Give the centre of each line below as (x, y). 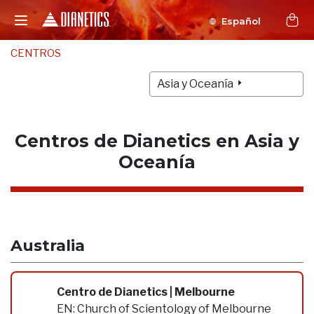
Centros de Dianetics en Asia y (157, 141)
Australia (48, 246)
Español (241, 21)
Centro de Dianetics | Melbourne (146, 292)
